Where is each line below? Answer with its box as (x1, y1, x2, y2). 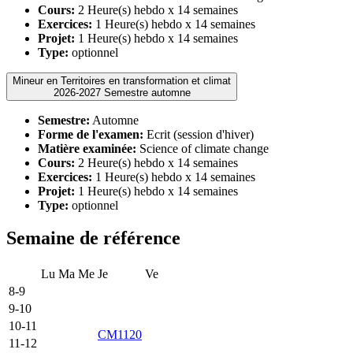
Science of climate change (136, 141, 269, 155)
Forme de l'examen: (38, 127, 143, 141)
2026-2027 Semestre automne (103, 86, 191, 98)
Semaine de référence (6, 228, 180, 249)
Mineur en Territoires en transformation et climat (13, 74, 231, 87)
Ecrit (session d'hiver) (143, 127, 254, 141)
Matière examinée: (38, 141, 136, 155)
